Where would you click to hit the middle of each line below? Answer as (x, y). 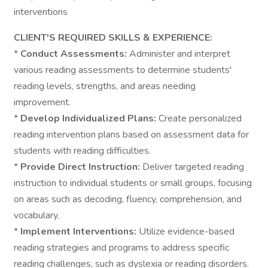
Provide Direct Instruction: (81, 167)
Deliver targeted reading (193, 167)
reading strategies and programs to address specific (121, 248)
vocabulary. (36, 215)
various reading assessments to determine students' (123, 70)
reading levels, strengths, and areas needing (105, 86)
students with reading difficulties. (82, 151)
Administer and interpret (180, 54)
